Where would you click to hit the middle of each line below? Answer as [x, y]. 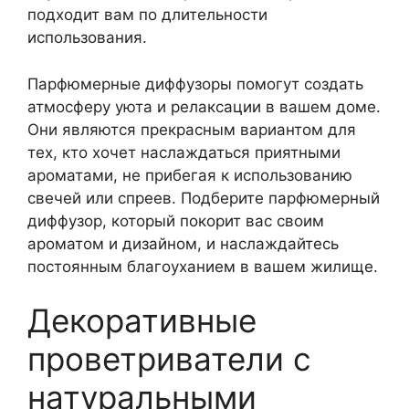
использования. [87, 37]
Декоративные [142, 320]
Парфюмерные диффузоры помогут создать [195, 84]
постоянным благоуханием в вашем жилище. [203, 266]
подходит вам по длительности [147, 15]
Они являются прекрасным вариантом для [192, 129]
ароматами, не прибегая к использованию [190, 175]
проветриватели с [169, 359]
